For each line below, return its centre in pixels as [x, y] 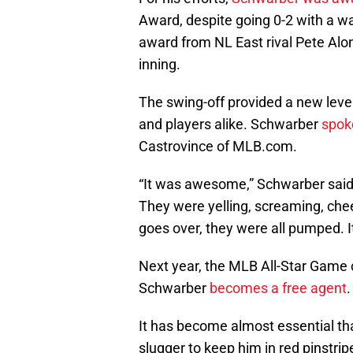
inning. [160, 65]
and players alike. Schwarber [230, 124]
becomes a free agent [278, 288]
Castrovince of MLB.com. [218, 147]
